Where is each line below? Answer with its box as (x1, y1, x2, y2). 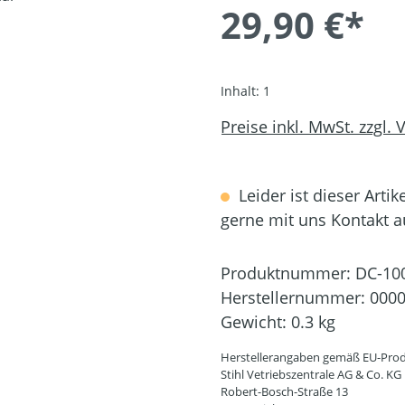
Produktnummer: (221, 261, 355, 284)
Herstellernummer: (221, 286, 370, 308)
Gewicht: (221, 310, 291, 333)
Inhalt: (221, 81, 263, 99)
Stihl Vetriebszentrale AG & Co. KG (221, 365, 401, 382)
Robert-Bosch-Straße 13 (221, 382, 348, 400)
